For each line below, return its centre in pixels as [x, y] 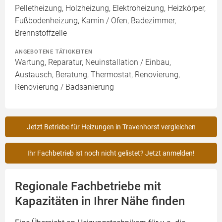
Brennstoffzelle [41, 33]
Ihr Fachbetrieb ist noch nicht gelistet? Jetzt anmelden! [111, 153]
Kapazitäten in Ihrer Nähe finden [100, 201]
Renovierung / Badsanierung [64, 87]
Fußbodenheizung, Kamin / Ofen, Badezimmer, [95, 21]
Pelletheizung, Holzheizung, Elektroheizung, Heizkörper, [110, 8]
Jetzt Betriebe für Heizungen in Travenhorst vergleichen [111, 127]
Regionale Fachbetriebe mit [88, 187]
